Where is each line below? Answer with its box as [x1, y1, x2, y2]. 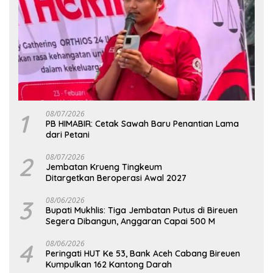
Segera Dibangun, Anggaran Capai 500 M [46, 216, 215, 227]
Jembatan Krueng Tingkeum [46, 161, 162, 173]
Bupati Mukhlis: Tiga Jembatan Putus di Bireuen [46, 205, 238, 216]
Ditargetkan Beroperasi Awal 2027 [46, 172, 186, 184]
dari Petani [46, 129, 90, 141]
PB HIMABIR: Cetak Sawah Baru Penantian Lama [46, 118, 239, 130]
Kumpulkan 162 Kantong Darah [46, 259, 172, 271]
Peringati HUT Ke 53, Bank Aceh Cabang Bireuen [46, 248, 240, 260]
